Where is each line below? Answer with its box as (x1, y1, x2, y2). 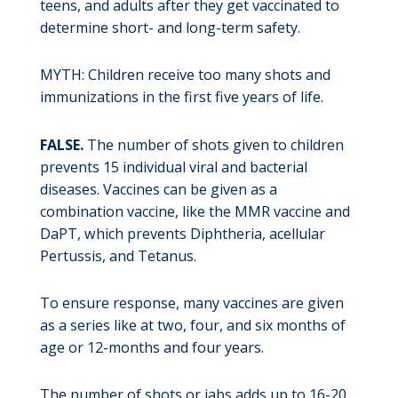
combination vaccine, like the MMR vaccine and (39, 201, 350, 221)
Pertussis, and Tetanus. (39, 245, 196, 266)
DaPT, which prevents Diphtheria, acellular (39, 223, 325, 243)
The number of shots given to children (83, 134, 344, 155)
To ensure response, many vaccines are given (39, 292, 344, 313)
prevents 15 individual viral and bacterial (39, 156, 307, 177)
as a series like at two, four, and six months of (39, 314, 346, 335)
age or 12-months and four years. (39, 337, 264, 357)
